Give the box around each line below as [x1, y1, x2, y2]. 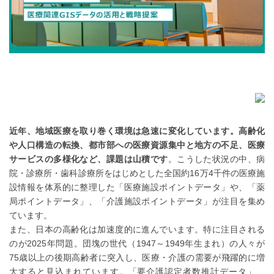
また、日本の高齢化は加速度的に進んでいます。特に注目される [9, 224, 265, 235]
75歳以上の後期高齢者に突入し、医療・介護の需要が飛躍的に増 [9, 253, 265, 263]
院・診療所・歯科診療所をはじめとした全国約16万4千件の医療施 [9, 168, 265, 179]
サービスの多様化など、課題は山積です [9, 154, 168, 165]
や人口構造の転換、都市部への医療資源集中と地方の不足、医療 [9, 140, 265, 150]
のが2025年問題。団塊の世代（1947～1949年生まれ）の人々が [9, 239, 265, 249]
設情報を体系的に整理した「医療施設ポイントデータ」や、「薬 [9, 182, 265, 193]
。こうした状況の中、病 [168, 154, 265, 165]
